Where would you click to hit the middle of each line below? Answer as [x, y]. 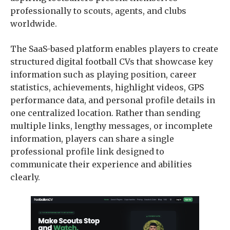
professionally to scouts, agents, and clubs [98, 11]
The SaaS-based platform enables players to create [114, 49]
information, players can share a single [92, 139]
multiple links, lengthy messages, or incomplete [111, 126]
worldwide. [34, 24]
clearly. [25, 177]
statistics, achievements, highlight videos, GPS [107, 87]
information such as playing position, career [103, 74]
